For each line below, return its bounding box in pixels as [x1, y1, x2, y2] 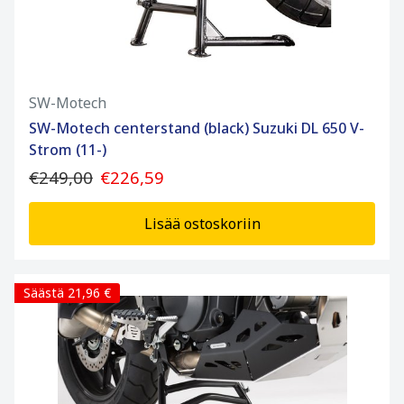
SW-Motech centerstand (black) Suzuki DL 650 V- [29, 118, 364, 139]
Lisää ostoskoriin [143, 214, 261, 234]
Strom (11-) [29, 140, 106, 161]
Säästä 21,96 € [23, 284, 111, 302]
